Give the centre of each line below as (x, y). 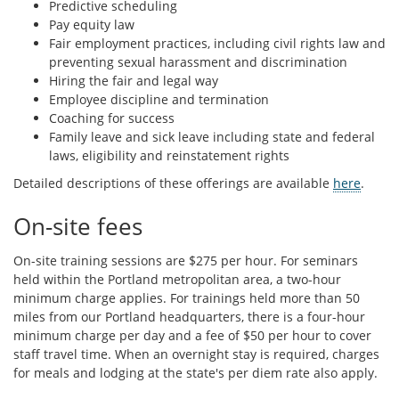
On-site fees (78, 226)
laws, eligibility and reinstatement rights (169, 155)
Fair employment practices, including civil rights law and (217, 43)
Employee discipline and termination (159, 99)
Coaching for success (112, 118)
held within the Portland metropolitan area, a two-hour (177, 279)
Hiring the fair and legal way (134, 80)
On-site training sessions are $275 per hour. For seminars (186, 260)
